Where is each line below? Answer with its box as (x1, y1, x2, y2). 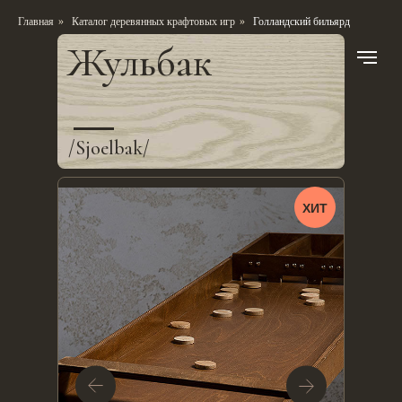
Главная (18, 15, 54, 28)
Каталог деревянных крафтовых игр (72, 15, 235, 28)
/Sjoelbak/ (68, 136, 150, 160)
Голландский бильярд (253, 15, 350, 28)
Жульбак (66, 38, 212, 87)
